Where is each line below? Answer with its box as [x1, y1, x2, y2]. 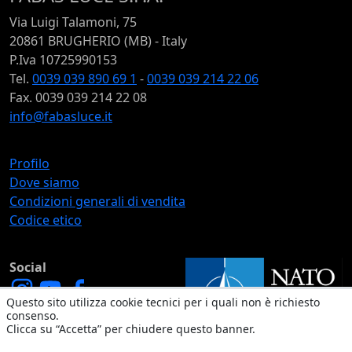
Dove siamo [9, 174, 79, 192]
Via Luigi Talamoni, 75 [9, 13, 137, 31]
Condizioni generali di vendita [9, 192, 185, 211]
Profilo [9, 155, 49, 173]
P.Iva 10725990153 [9, 51, 117, 69]
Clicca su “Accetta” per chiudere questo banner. [6, 321, 255, 336]
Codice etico [9, 211, 82, 229]
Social [9, 258, 46, 277]
